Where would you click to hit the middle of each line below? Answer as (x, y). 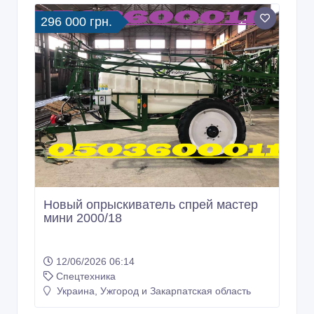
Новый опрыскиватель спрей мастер (151, 205)
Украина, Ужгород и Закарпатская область (152, 291)
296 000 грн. (76, 22)
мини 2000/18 (83, 218)
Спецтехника (86, 277)
